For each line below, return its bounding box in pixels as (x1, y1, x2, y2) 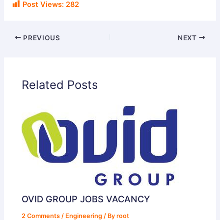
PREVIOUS (21, 33, 60, 42)
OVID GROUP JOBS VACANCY (22, 193, 150, 205)
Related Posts (22, 77, 98, 92)
